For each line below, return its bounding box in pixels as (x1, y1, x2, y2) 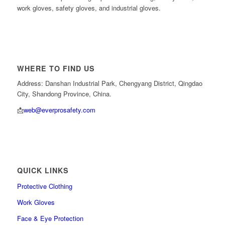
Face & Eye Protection (17, 213, 83, 223)
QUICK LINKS (17, 165, 69, 176)
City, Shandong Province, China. (17, 89, 111, 99)
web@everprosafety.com (23, 105, 95, 115)
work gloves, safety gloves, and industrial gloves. (17, 3, 161, 13)
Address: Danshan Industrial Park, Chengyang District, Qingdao (17, 78, 202, 88)
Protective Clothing (17, 181, 72, 191)
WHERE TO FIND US (17, 63, 95, 74)
